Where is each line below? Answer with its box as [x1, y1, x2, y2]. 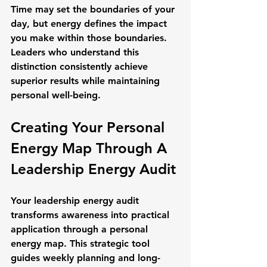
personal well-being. [11, 89, 101, 101]
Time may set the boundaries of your [11, 4, 178, 15]
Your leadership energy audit [11, 195, 142, 206]
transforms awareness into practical [11, 209, 172, 221]
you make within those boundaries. [11, 32, 170, 44]
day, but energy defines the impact [11, 18, 170, 29]
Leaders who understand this [11, 46, 142, 58]
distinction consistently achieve [11, 61, 151, 72]
